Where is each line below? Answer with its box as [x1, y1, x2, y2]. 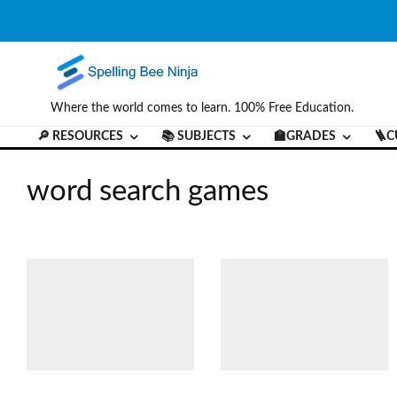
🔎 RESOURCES [37, 130, 123, 143]
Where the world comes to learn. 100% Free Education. [51, 102, 354, 114]
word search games [27, 176, 269, 206]
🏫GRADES [274, 130, 336, 143]
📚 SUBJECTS [161, 130, 236, 143]
